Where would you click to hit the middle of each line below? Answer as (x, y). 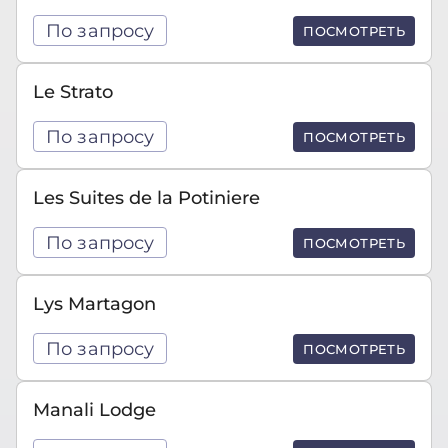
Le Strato (73, 91)
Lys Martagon (94, 303)
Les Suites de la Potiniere (146, 197)
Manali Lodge (94, 409)
